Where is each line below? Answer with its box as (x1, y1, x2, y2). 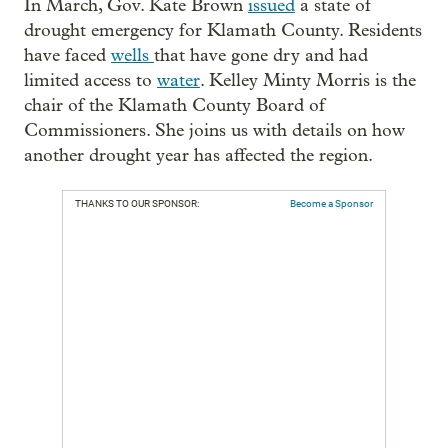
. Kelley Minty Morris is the (200, 70, 416, 91)
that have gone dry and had (154, 45, 368, 66)
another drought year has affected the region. (24, 145, 373, 166)
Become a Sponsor (290, 198, 373, 209)
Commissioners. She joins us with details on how (24, 120, 405, 141)
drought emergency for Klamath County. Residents (24, 20, 422, 41)
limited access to (24, 70, 157, 91)
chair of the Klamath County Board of (24, 95, 325, 116)
